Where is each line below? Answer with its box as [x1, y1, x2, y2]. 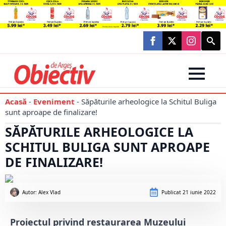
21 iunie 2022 [181, 189, 216, 196]
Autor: [22, 189, 38, 196]
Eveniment [33, 96, 75, 107]
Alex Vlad [38, 189, 61, 196]
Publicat [161, 189, 181, 196]
